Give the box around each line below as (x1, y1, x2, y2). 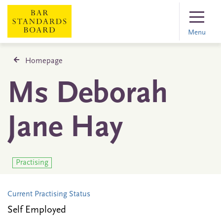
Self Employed (7, 205, 66, 216)
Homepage (25, 57, 63, 66)
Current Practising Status (7, 190, 90, 199)
